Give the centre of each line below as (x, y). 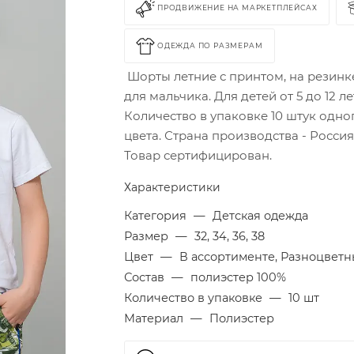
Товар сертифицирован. (198, 155)
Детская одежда (261, 216)
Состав (146, 277)
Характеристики (173, 187)
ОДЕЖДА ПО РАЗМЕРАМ (210, 46)
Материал (156, 318)
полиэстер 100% (239, 277)
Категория (157, 216)
